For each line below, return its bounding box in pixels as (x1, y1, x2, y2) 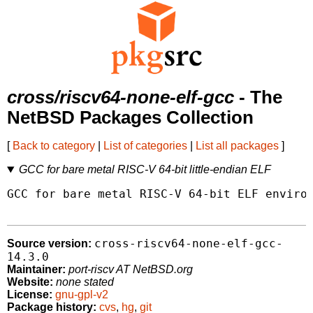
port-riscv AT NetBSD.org (68, 263, 193, 276)
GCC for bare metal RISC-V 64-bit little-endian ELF (18, 163, 271, 176)
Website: (7, 276, 53, 289)
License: (7, 289, 52, 301)
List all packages (196, 140, 279, 152)
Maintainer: (7, 263, 66, 276)
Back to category (13, 140, 95, 152)
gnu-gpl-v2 (55, 289, 108, 301)
